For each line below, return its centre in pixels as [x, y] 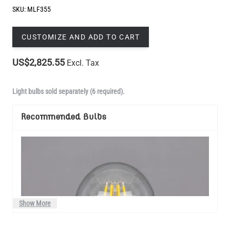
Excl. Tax [83, 63]
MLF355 [38, 9]
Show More [35, 203]
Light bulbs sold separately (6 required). [69, 91]
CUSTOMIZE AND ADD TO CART [81, 37]
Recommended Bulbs [64, 117]
